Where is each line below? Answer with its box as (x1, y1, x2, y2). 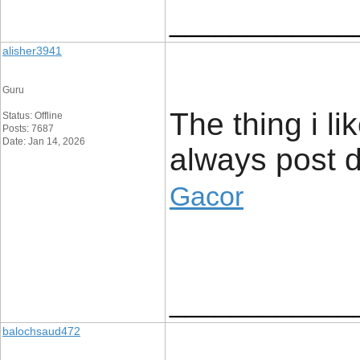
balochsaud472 (2, 325, 80, 337)
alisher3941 (2, 44, 62, 57)
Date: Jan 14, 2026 (2, 136, 85, 147)
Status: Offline (2, 110, 63, 121)
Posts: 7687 (2, 123, 54, 134)
